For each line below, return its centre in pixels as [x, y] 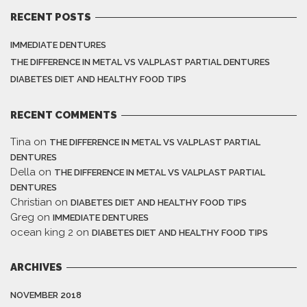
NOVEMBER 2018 [46, 295]
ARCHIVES [36, 268]
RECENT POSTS [51, 17]
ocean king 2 [42, 233]
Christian [31, 202]
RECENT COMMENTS [64, 115]
